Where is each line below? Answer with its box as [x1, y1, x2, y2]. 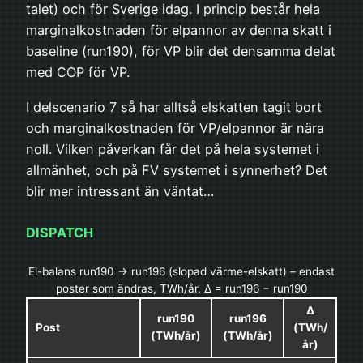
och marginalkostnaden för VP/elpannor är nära [26, 119, 324, 136]
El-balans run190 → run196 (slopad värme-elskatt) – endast [28, 264, 335, 278]
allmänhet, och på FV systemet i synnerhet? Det [26, 161, 327, 178]
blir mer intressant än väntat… [26, 182, 214, 199]
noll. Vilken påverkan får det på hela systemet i [26, 140, 319, 157]
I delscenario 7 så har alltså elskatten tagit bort [26, 98, 322, 115]
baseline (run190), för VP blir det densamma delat [26, 43, 335, 60]
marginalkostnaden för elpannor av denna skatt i [26, 22, 331, 39]
